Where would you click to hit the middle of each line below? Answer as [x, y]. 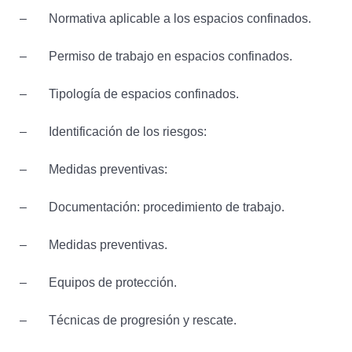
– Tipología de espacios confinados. [129, 94]
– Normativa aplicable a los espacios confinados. [165, 19]
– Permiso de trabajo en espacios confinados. [156, 57]
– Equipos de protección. [98, 283]
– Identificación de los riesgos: [113, 132]
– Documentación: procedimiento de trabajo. [152, 207]
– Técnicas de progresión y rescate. [128, 321]
